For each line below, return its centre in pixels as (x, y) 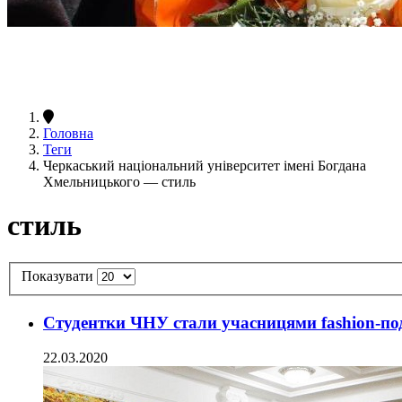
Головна (68, 133)
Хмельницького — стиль (119, 181)
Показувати (59, 276)
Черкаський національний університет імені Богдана (205, 165)
